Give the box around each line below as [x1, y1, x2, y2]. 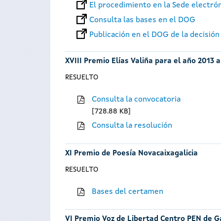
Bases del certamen [92, 187, 164, 196]
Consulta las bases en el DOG [89, 16, 195, 25]
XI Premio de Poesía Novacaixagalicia [65, 149, 198, 157]
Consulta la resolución [92, 122, 173, 130]
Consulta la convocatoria [92, 96, 181, 104]
